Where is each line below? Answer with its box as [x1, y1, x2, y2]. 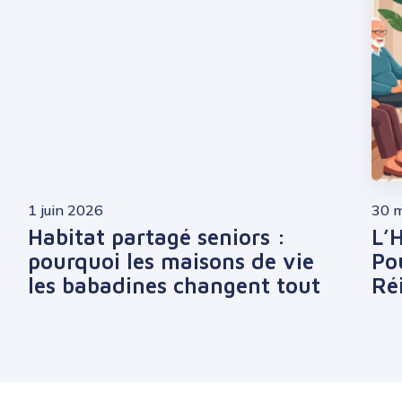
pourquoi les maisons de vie [28, 249, 314, 275]
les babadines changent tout [28, 273, 320, 299]
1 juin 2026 [28, 201, 103, 220]
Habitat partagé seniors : [28, 224, 286, 250]
